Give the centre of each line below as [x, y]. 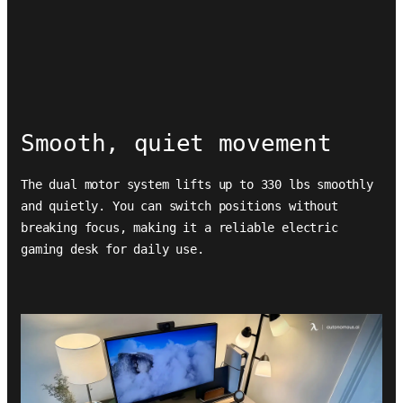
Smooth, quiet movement [176, 143]
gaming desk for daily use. [112, 249]
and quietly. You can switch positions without [179, 206]
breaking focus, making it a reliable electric [179, 228]
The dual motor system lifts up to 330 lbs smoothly [197, 184]
